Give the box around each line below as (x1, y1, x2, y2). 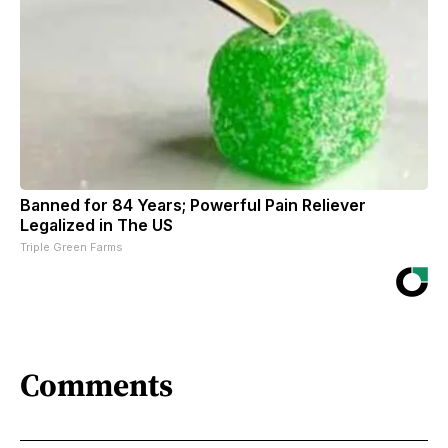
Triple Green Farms (20, 239, 123, 254)
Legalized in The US (20, 214, 173, 235)
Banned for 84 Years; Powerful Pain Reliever (20, 194, 366, 215)
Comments (20, 363, 173, 408)
